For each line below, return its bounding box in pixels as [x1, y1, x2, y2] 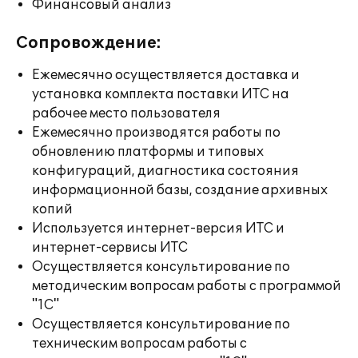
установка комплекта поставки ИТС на [32, 86, 289, 102]
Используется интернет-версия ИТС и [32, 221, 284, 237]
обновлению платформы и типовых [32, 144, 264, 160]
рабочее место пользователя [32, 105, 221, 121]
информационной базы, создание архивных [32, 182, 328, 198]
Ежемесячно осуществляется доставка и [32, 67, 300, 83]
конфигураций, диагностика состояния [32, 163, 299, 179]
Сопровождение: [16, 34, 161, 53]
